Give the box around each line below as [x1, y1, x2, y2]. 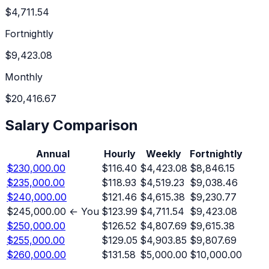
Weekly [146, 147, 181, 160]
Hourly [103, 147, 136, 160]
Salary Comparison [5, 116, 138, 134]
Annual [36, 147, 70, 160]
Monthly [5, 70, 43, 83]
